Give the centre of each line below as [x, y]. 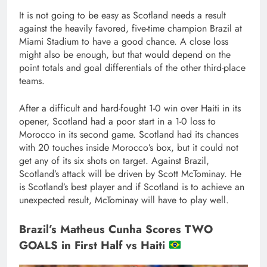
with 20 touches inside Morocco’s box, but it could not [129, 148]
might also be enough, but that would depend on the [125, 55]
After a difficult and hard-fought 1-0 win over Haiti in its [130, 108]
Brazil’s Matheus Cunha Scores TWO [116, 229]
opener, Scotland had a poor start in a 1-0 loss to [117, 122]
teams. [32, 81]
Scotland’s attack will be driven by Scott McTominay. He [130, 174]
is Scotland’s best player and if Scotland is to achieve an [132, 187]
